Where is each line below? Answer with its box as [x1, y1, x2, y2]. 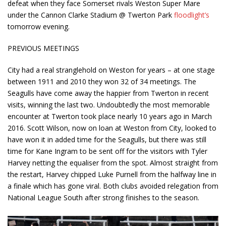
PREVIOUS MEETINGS [8, 43, 79, 53]
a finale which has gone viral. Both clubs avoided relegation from [8, 181, 218, 191]
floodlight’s [174, 10, 209, 20]
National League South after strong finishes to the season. [8, 193, 199, 203]
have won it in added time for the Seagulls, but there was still [8, 135, 206, 145]
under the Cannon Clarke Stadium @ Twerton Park [8, 10, 174, 20]
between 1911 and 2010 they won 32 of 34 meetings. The [8, 77, 196, 87]
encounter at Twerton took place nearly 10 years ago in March [8, 111, 212, 122]
